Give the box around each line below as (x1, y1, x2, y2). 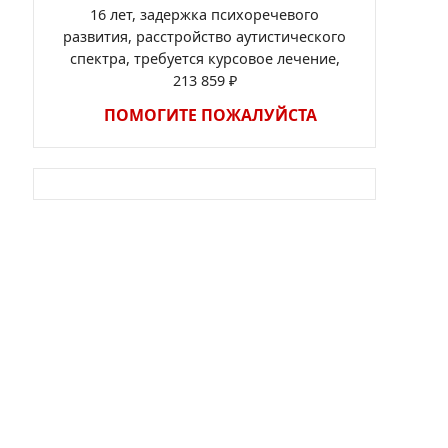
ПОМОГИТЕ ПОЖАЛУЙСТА (104, 104, 317, 126)
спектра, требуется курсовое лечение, (69, 49, 340, 68)
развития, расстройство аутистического (63, 27, 346, 46)
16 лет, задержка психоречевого (90, 5, 319, 24)
